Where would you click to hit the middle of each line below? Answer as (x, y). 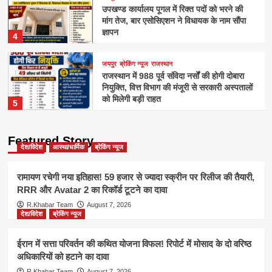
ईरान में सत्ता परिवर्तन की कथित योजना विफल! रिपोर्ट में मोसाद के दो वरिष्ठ (134, 244)
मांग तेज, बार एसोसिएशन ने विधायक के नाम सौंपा (174, 20)
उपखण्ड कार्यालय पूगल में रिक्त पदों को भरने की (173, 9)
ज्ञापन (110, 32)
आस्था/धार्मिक (68, 147)
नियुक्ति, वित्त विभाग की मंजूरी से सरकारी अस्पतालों (178, 87)
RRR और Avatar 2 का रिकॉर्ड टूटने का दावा (92, 190)
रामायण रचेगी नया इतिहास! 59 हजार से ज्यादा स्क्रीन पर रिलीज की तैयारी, (135, 177)
